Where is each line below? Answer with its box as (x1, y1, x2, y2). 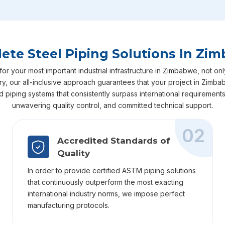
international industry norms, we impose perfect (28, 189, 185, 198)
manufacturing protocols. (28, 200, 109, 209)
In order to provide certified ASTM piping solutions (28, 166, 196, 175)
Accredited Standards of (57, 135, 170, 146)
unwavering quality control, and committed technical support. (12, 100, 213, 109)
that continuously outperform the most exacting (28, 177, 183, 186)
